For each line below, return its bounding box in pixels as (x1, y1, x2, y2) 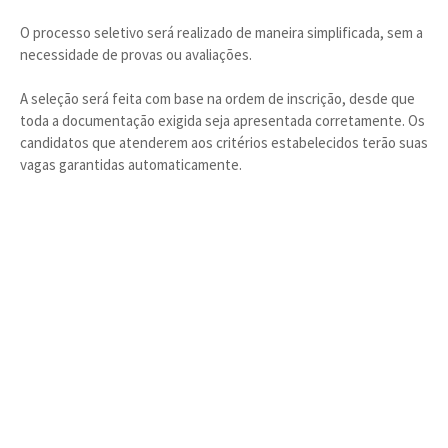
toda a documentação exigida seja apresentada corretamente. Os (20, 111, 425, 130)
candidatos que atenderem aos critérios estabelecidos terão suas (20, 133, 428, 152)
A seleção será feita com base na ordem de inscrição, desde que (20, 89, 415, 108)
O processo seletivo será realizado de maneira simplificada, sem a (20, 23, 423, 42)
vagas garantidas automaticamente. (20, 155, 242, 174)
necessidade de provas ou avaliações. (20, 45, 252, 64)
